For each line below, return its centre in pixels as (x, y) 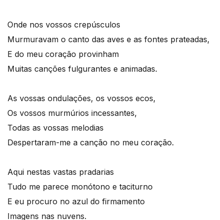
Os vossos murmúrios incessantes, (72, 113)
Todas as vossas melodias (55, 128)
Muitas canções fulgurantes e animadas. (82, 69)
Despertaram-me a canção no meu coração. (91, 142)
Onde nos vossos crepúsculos (64, 25)
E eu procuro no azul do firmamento (76, 201)
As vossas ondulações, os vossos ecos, (82, 98)
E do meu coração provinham (63, 54)
